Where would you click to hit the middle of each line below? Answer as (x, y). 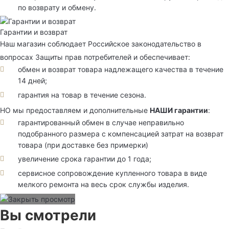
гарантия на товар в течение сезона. (82, 95)
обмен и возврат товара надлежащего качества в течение (121, 70)
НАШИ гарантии (179, 110)
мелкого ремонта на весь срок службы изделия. (104, 184)
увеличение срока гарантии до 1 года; (85, 159)
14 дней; (32, 81)
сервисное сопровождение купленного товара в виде (112, 173)
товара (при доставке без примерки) (83, 145)
